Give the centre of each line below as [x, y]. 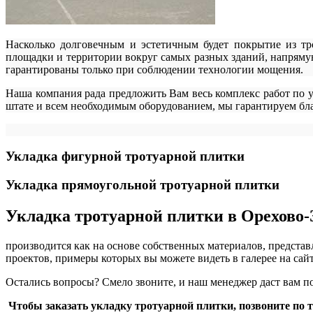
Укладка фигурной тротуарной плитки [125, 156]
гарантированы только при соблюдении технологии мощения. [154, 69]
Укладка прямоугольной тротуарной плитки [143, 185]
